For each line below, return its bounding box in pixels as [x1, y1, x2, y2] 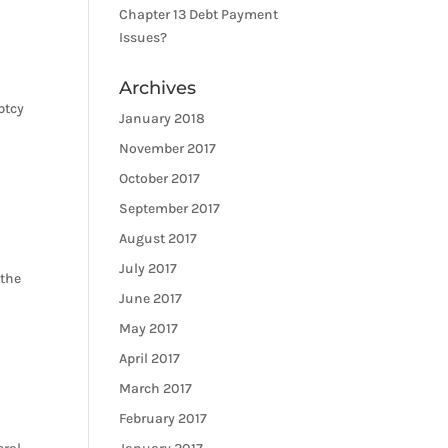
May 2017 [119, 320, 179, 337]
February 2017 [119, 410, 208, 427]
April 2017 [119, 350, 181, 367]
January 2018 [119, 110, 206, 127]
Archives [119, 77, 197, 99]
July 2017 [119, 260, 178, 277]
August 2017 [119, 230, 198, 247]
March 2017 [119, 380, 193, 397]
